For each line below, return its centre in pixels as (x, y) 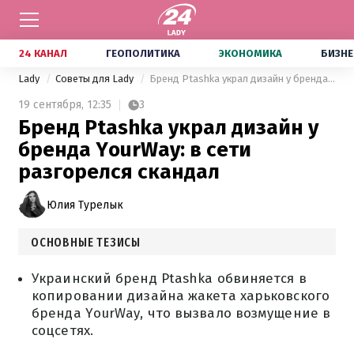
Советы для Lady (96, 79)
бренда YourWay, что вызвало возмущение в (181, 313)
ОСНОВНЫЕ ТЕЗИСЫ (86, 242)
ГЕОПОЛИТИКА (143, 53)
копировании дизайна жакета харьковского (181, 296)
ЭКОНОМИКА (250, 53)
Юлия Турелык (85, 205)
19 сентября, (51, 105)
